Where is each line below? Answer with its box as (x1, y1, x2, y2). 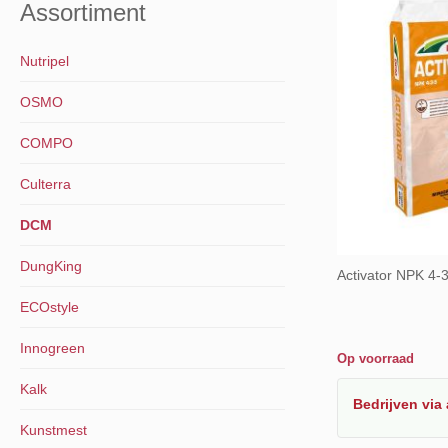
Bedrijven (352, 395, 422, 412)
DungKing (20, 258, 82, 274)
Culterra (20, 176, 71, 192)
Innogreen (20, 340, 85, 356)
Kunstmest (20, 422, 87, 438)
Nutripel (20, 53, 69, 69)
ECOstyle (20, 299, 79, 315)
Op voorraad (336, 350, 414, 366)
